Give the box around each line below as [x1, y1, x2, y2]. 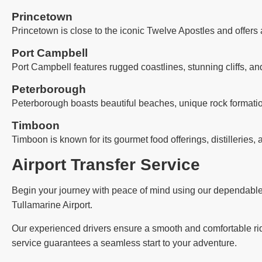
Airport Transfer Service [12, 156, 200, 174]
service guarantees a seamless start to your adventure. [12, 238, 237, 248]
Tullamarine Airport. [12, 200, 92, 210]
